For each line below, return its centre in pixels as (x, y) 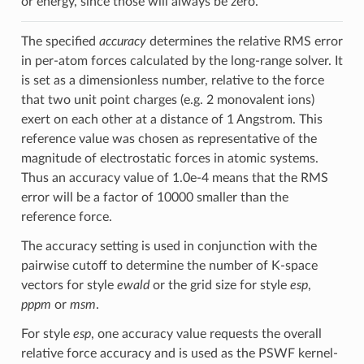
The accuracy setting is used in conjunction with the (169, 246)
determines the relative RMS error (244, 41)
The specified (60, 41)
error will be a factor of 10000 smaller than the (154, 197)
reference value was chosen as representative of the (169, 139)
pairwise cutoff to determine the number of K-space (169, 265)
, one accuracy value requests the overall (206, 334)
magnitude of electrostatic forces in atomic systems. (169, 158)
